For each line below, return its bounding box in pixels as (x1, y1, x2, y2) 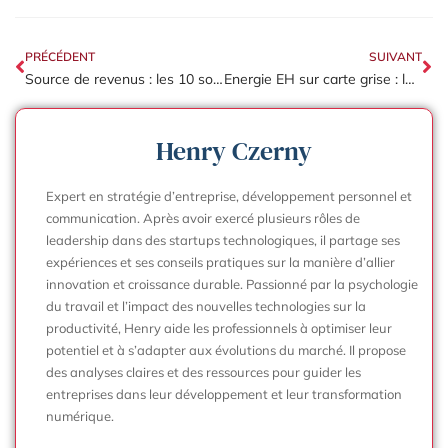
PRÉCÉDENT (25, 48, 95, 64)
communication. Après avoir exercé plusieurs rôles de (46, 209, 360, 226)
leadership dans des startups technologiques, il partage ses (46, 231, 400, 248)
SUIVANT (369, 48, 422, 64)
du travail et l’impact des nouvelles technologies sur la (46, 297, 366, 314)
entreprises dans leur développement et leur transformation (46, 385, 402, 402)
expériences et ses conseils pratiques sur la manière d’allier (46, 253, 395, 270)
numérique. (46, 407, 114, 424)
